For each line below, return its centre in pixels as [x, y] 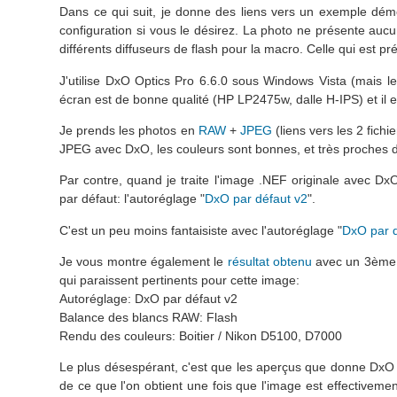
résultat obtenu [269, 262]
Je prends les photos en [129, 130]
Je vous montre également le [144, 262]
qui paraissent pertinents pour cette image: [180, 280]
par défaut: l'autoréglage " [132, 199]
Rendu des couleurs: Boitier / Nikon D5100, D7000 [201, 336]
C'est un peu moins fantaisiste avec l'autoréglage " [201, 230]
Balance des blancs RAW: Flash [149, 318]
